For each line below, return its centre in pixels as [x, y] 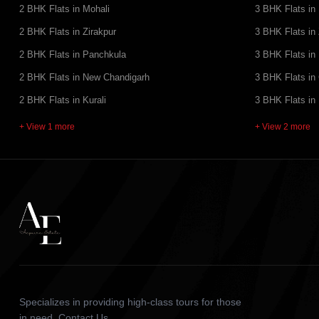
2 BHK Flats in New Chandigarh [84, 77]
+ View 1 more [47, 126]
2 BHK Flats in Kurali [63, 100]
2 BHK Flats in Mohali [64, 9]
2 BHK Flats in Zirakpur [68, 32]
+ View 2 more [282, 126]
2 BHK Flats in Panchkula [73, 54]
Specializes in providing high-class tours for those [130, 302]
